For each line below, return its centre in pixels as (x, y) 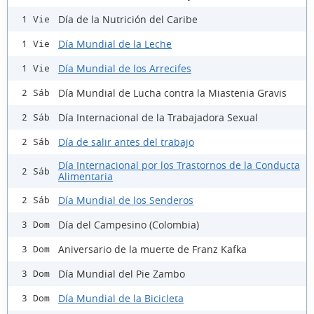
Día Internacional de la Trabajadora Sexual (158, 117)
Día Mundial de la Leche (115, 43)
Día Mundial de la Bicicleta (121, 298)
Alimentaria (86, 177)
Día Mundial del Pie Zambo (122, 273)
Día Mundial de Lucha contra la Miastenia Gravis (172, 93)
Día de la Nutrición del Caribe (128, 19)
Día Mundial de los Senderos (126, 200)
